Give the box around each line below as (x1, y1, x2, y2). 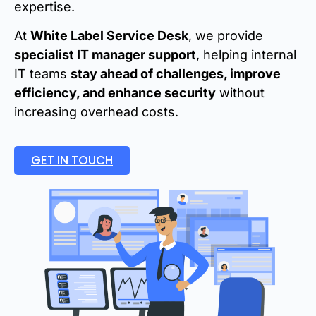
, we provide (188, 28, 263, 44)
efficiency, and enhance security (14, 85, 216, 101)
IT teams (14, 66, 71, 82)
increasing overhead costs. (14, 104, 178, 120)
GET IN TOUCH (31, 151, 113, 169)
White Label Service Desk (30, 28, 188, 44)
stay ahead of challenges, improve (71, 66, 281, 82)
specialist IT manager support (14, 47, 196, 63)
